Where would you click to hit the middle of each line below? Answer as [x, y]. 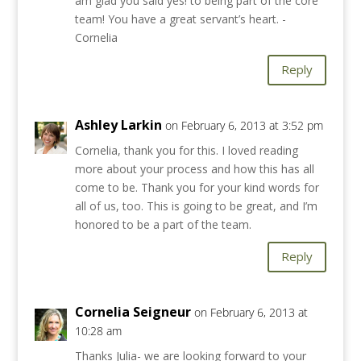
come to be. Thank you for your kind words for [197, 187]
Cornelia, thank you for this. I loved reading [186, 150]
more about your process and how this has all [194, 168]
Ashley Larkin [118, 124]
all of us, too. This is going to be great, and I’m [196, 205]
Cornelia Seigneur [133, 311]
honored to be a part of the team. [163, 224]
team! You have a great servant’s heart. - [180, 19]
